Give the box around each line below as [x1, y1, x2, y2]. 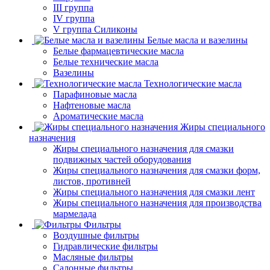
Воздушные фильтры [53, 230, 139, 240]
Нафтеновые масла [53, 99, 131, 110]
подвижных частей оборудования [53, 154, 191, 165]
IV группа [53, 13, 95, 24]
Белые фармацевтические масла [53, 45, 184, 56]
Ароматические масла [53, 110, 143, 121]
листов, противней [53, 175, 131, 186]
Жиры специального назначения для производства [53, 197, 262, 208]
